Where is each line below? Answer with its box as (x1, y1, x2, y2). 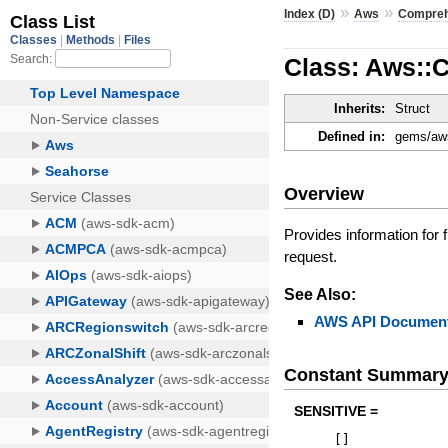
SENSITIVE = (294, 403, 379, 420)
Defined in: (318, 129, 386, 145)
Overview (284, 183, 365, 204)
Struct (395, 101, 431, 117)
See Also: (284, 285, 357, 303)
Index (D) (284, 6, 336, 21)
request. (284, 247, 338, 265)
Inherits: (334, 101, 386, 117)
